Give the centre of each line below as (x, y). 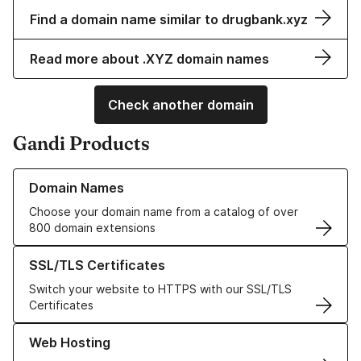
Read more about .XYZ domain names (149, 59)
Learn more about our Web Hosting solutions (133, 331)
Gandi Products (81, 143)
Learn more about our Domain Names (112, 176)
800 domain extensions (92, 228)
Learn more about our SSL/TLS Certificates (129, 254)
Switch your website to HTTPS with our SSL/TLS (160, 289)
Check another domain (180, 105)
